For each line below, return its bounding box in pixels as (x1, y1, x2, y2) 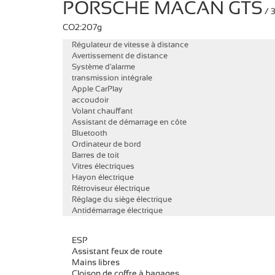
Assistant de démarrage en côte (72, 117, 187, 127)
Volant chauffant (72, 106, 133, 116)
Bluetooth (72, 128, 107, 138)
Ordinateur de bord (72, 139, 141, 149)
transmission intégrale (72, 73, 152, 83)
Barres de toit (72, 150, 119, 160)
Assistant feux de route (72, 246, 163, 257)
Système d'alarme (72, 62, 135, 72)
